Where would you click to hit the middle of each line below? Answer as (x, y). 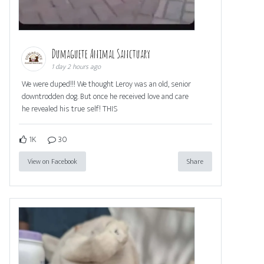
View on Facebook (52, 162)
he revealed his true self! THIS (70, 109)
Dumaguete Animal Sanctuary (102, 54)
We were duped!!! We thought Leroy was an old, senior (106, 84)
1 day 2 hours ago (76, 67)
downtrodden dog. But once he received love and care (105, 97)
